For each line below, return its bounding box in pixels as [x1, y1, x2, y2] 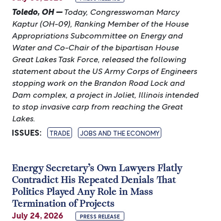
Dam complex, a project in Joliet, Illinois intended [12, 88, 198, 100]
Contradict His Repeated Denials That [12, 173, 176, 186]
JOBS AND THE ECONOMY [80, 128, 159, 138]
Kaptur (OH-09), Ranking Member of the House [12, 17, 188, 29]
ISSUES [12, 126, 39, 138]
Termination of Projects [12, 196, 114, 210]
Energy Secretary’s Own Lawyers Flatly [12, 161, 182, 174]
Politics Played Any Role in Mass [12, 184, 153, 198]
